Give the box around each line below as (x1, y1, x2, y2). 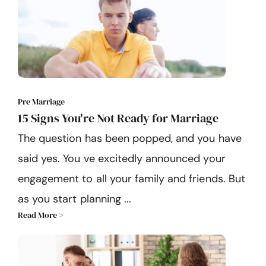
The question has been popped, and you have (18, 131, 242, 146)
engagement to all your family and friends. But (18, 172, 245, 186)
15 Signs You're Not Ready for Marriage (18, 110, 219, 127)
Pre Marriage (18, 96, 65, 108)
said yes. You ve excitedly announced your (18, 151, 226, 166)
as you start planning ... (18, 192, 131, 207)
